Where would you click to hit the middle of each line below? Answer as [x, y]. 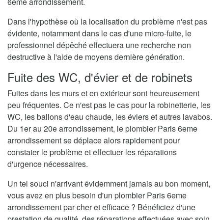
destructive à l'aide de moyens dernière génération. [96, 57]
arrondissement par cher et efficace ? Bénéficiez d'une [101, 207]
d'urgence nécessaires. [48, 164]
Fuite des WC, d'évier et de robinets [100, 77]
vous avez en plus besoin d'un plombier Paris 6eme [97, 195]
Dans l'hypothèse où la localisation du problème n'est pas [107, 22]
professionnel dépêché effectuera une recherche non [99, 45]
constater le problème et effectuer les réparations [92, 152]
